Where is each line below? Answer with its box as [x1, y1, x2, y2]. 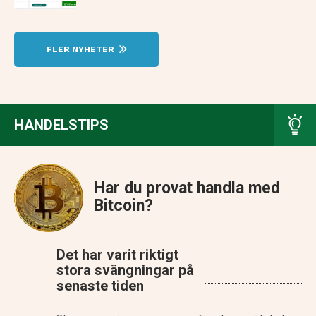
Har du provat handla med [94, 178, 280, 198]
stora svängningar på [56, 262, 194, 279]
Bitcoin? [94, 196, 153, 216]
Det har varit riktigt [56, 246, 178, 264]
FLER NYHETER [46, 44, 116, 55]
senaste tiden [56, 277, 144, 295]
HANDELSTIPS [14, 116, 109, 134]
